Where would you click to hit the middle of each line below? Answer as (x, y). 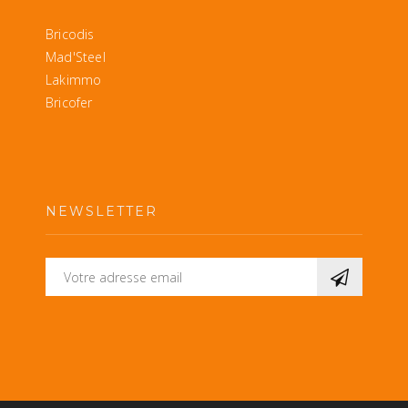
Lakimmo (74, 80)
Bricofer (69, 102)
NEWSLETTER (102, 211)
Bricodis (70, 34)
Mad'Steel (76, 57)
